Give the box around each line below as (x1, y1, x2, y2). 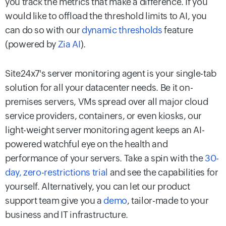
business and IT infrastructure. (5, 209, 128, 220)
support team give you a (5, 195, 104, 206)
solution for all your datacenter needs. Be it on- (5, 82, 193, 93)
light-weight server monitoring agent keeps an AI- (5, 124, 205, 135)
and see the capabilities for (107, 166, 218, 178)
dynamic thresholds (82, 25, 162, 36)
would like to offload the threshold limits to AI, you (5, 11, 207, 22)
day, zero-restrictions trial (5, 166, 108, 178)
